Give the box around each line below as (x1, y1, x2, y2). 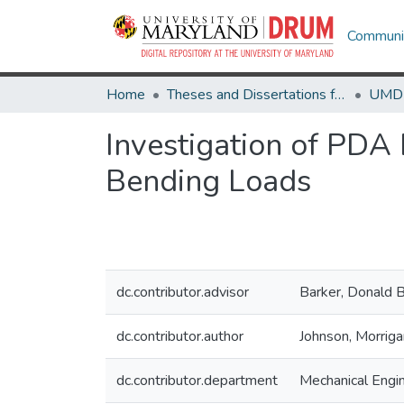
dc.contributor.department (116, 371, 278, 390)
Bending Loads (106, 161, 311, 202)
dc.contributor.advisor (116, 282, 249, 302)
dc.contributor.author (116, 326, 243, 346)
